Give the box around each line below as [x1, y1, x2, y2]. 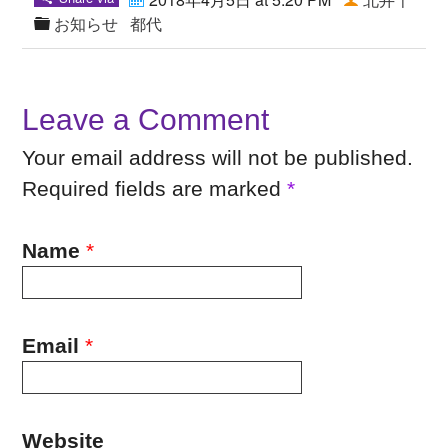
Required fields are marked [22, 176, 288, 200]
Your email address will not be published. [22, 145, 414, 169]
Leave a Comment [22, 102, 270, 136]
